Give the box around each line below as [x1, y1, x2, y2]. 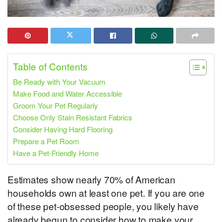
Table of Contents [13, 59, 88, 73]
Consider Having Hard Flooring [13, 123, 112, 134]
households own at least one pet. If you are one [7, 185, 205, 199]
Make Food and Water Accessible [13, 88, 122, 99]
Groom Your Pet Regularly [13, 100, 98, 111]
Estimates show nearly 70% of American [7, 172, 175, 186]
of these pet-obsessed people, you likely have [7, 199, 199, 213]
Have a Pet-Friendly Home [13, 147, 99, 158]
